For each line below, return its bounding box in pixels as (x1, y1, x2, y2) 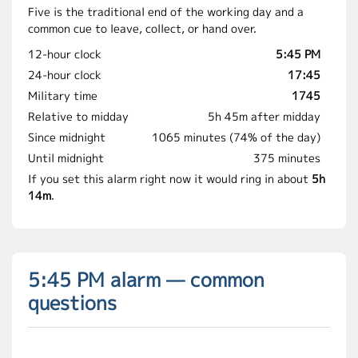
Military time (28, 88, 97, 103)
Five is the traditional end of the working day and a (28, 4, 304, 19)
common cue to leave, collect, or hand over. (28, 21, 257, 36)
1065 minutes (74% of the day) (152, 129, 320, 145)
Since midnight (28, 129, 105, 145)
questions (28, 289, 117, 316)
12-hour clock (28, 46, 101, 62)
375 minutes (253, 150, 320, 165)
